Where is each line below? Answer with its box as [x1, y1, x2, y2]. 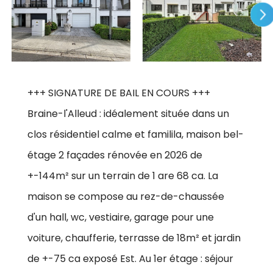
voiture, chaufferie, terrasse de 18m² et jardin [27, 230, 241, 245]
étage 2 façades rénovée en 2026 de [27, 147, 202, 162]
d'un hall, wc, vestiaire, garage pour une [27, 210, 214, 224]
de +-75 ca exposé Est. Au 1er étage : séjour [27, 251, 233, 266]
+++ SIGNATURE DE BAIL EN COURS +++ [27, 85, 210, 100]
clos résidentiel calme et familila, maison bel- [27, 127, 244, 141]
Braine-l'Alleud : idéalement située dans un [27, 106, 229, 121]
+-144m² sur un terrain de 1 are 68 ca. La [27, 168, 218, 183]
